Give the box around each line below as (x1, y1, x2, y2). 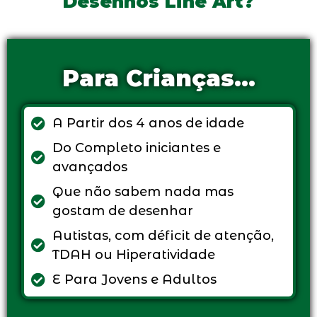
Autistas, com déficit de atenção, (52, 228, 274, 244)
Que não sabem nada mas (52, 184, 234, 200)
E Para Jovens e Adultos (52, 272, 217, 288)
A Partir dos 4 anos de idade (52, 115, 244, 132)
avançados (52, 159, 127, 175)
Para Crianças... (62, 64, 255, 93)
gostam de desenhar (52, 203, 193, 219)
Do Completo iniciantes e (52, 140, 221, 156)
